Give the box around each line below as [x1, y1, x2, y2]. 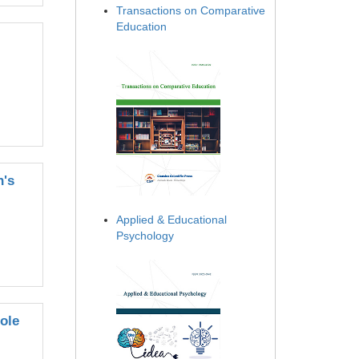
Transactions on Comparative [116, 4, 265, 18]
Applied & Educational [116, 213, 227, 227]
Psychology [116, 229, 174, 243]
